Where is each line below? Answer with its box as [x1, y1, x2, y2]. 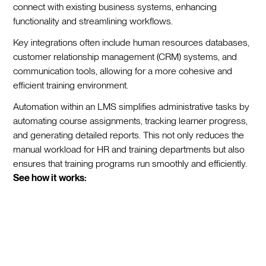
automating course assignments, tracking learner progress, [13, 115, 248, 126]
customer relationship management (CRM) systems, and [13, 51, 237, 62]
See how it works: [13, 172, 87, 183]
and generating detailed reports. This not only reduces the [13, 129, 245, 141]
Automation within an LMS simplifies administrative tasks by [13, 101, 250, 112]
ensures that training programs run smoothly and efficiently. [13, 158, 248, 169]
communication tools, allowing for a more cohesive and [13, 65, 233, 77]
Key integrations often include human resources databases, [13, 37, 250, 48]
